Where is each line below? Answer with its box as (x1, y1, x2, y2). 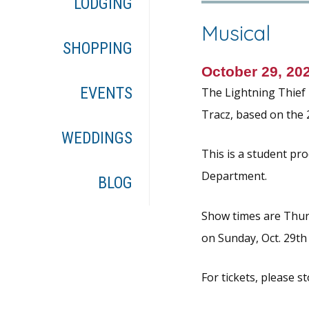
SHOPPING (63, 39, 133, 59)
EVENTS (80, 83, 133, 103)
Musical (201, 19, 270, 46)
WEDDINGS (61, 128, 133, 148)
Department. (201, 168, 267, 184)
